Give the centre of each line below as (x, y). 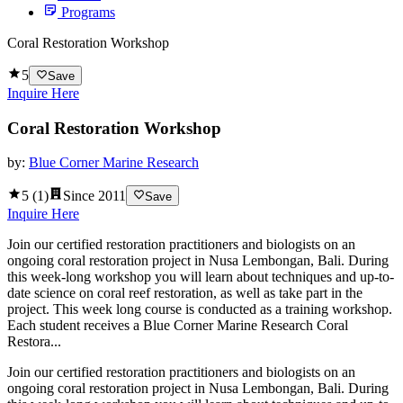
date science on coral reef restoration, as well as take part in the (185, 292)
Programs (88, 12)
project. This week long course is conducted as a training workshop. (200, 309)
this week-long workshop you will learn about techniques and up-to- (201, 276)
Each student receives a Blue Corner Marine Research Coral (178, 325)
